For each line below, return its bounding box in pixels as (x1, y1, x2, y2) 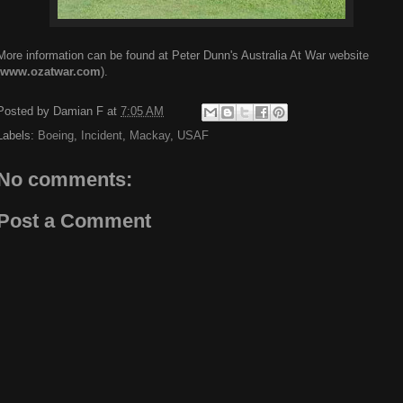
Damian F (53, 104, 103, 119)
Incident (81, 129, 122, 142)
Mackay (130, 129, 170, 142)
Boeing (38, 129, 74, 142)
